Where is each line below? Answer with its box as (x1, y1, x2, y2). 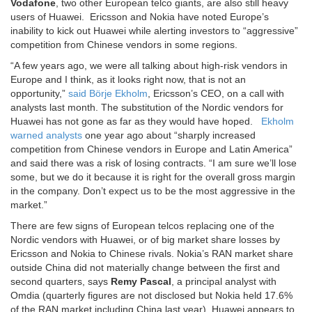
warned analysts (10, 130, 82, 141)
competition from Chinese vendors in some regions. (10, 39, 237, 51)
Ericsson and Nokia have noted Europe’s (90, 11, 269, 23)
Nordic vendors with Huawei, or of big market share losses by (10, 234, 280, 246)
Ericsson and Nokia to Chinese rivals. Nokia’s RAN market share (10, 248, 293, 260)
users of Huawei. (10, 11, 90, 23)
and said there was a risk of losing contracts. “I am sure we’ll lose (10, 157, 297, 169)
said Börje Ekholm (68, 88, 148, 100)
